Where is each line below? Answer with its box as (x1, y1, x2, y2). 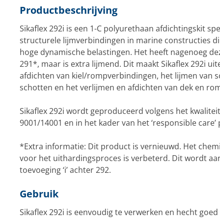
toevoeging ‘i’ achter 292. (19, 165, 111, 175)
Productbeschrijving (19, 3, 117, 17)
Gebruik (19, 187, 58, 200)
